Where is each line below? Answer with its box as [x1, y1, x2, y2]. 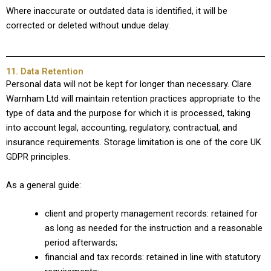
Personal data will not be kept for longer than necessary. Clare [6, 78, 252, 90]
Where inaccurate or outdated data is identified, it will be [6, 5, 227, 17]
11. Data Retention [6, 65, 83, 77]
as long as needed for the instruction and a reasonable [44, 223, 263, 234]
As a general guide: [6, 180, 81, 191]
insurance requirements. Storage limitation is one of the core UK [6, 136, 261, 148]
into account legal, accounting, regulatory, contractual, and [6, 122, 237, 133]
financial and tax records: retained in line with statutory [44, 252, 261, 263]
